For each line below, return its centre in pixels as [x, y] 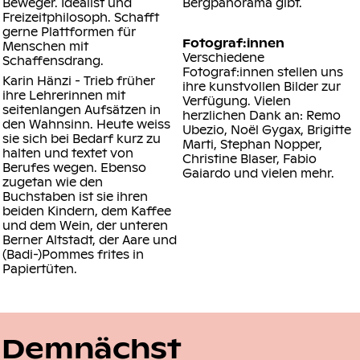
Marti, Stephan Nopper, [253, 143]
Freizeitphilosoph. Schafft [81, 17]
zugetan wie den [53, 181]
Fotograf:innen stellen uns [263, 71]
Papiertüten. [40, 268]
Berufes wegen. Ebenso [75, 167]
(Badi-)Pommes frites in [74, 254]
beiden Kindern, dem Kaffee [87, 210]
